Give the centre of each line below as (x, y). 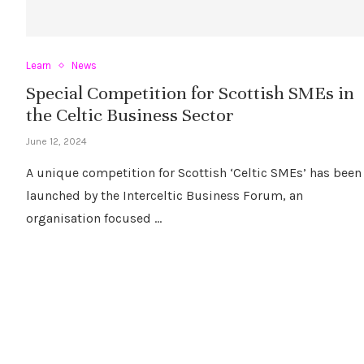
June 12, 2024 (56, 142)
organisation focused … (93, 219)
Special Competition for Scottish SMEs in (190, 93)
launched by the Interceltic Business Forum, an (164, 196)
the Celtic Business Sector (130, 115)
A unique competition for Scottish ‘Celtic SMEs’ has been (193, 173)
